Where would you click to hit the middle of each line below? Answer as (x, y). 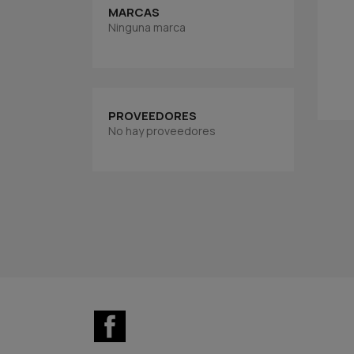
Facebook (155, 318)
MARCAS (134, 12)
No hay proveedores (162, 131)
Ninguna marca (147, 27)
